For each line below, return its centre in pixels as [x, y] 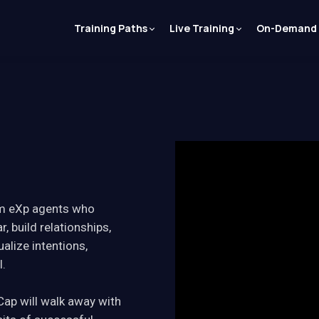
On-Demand [287, 28]
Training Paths [111, 28]
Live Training [202, 28]
